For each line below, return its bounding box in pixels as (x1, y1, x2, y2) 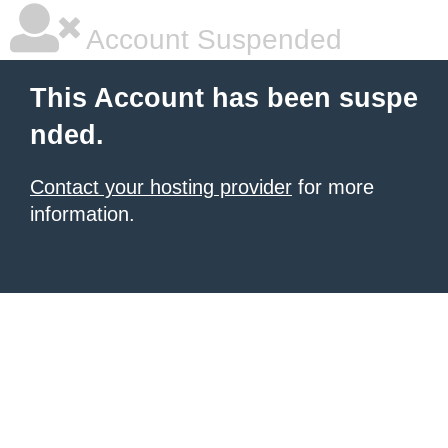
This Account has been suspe (30, 83, 418, 113)
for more (292, 176, 374, 198)
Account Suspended (80, 24, 342, 55)
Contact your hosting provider (30, 176, 292, 198)
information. (30, 203, 135, 225)
